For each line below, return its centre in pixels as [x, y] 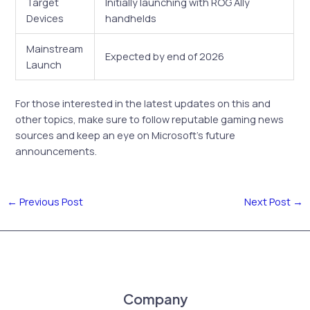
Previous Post [50, 201]
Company [155, 299]
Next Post [269, 201]
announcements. [56, 151]
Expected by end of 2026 [165, 56]
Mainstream [55, 48]
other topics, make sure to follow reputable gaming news [150, 119]
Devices [45, 18]
